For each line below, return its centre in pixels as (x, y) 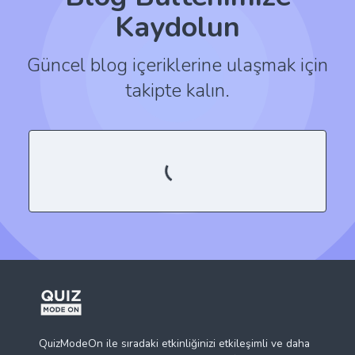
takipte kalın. (177, 90)
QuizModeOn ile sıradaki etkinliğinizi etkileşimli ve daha (175, 343)
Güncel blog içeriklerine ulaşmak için (177, 65)
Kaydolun (177, 27)
